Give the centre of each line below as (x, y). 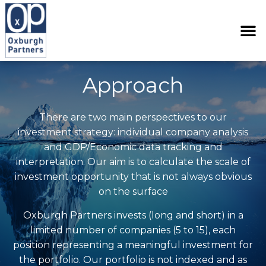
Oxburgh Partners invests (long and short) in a (133, 215)
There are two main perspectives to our (133, 118)
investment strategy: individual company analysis (133, 132)
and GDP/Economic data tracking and (133, 147)
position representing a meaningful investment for (133, 245)
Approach (133, 85)
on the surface (133, 192)
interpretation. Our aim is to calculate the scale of (133, 162)
